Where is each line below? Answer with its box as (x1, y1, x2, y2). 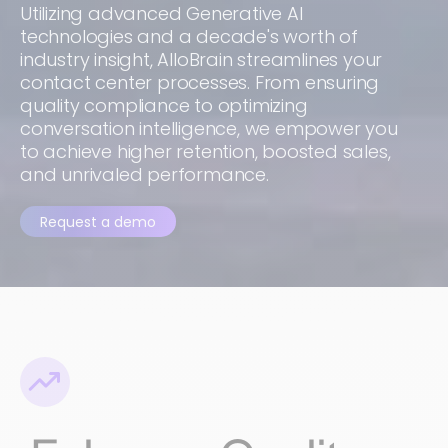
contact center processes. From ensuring (20, 70, 380, 95)
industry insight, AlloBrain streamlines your (20, 47, 383, 72)
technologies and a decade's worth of (20, 24, 358, 49)
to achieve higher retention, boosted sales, (20, 139, 391, 164)
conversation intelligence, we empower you (20, 116, 398, 141)
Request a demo (40, 211, 156, 232)
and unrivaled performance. (20, 162, 269, 187)
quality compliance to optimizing (20, 93, 308, 118)
